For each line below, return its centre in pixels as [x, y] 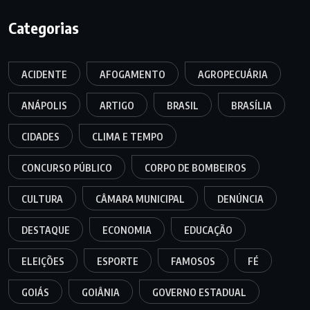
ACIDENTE [44, 75]
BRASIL [183, 106]
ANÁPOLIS [44, 106]
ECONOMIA [127, 230]
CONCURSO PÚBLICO [67, 168]
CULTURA [42, 199]
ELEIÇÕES [43, 262]
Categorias [44, 28]
